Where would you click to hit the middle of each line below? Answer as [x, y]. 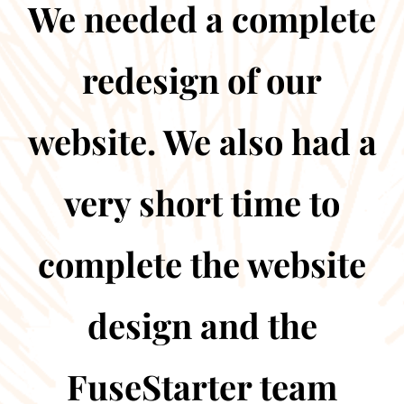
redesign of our [202, 80]
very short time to [202, 202]
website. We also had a [202, 141]
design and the [202, 325]
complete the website [202, 264]
